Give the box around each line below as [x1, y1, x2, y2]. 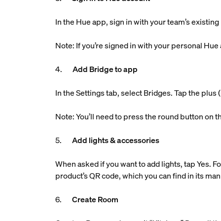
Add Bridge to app [73, 64, 138, 74]
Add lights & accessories [72, 135, 160, 146]
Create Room [72, 194, 119, 205]
